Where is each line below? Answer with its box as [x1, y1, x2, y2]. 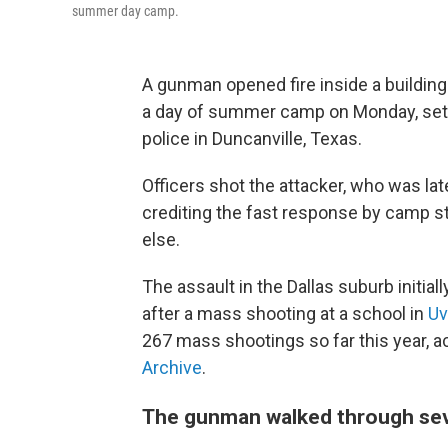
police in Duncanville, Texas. [142, 128, 362, 149]
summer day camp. [72, 3, 179, 19]
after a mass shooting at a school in [142, 303, 428, 324]
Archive [142, 357, 202, 378]
